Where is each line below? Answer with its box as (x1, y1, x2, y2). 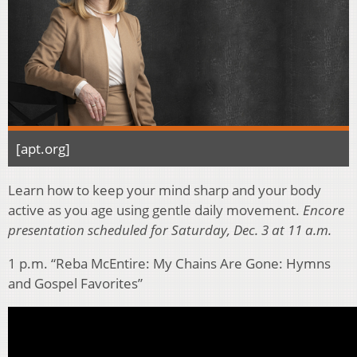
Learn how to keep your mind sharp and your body (8, 181, 321, 200)
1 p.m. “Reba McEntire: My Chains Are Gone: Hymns (8, 254, 331, 273)
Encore (303, 201, 344, 220)
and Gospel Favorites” (8, 274, 143, 293)
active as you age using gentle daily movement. (8, 201, 303, 220)
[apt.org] (16, 139, 70, 159)
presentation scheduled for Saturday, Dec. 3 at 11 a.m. (8, 221, 331, 240)
